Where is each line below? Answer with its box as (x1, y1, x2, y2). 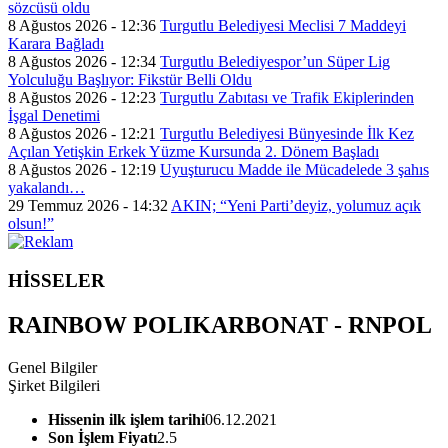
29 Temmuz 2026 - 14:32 (8, 197, 168, 214)
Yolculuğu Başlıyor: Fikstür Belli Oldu (8, 71, 252, 88)
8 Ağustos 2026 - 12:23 (8, 89, 156, 106)
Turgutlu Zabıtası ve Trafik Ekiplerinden (160, 89, 414, 106)
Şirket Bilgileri (8, 376, 100, 394)
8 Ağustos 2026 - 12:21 (8, 125, 156, 142)
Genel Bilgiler (8, 358, 97, 376)
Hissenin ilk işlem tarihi (48, 410, 205, 428)
